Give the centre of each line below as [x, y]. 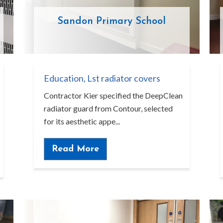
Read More [75, 149]
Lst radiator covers [123, 78]
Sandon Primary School [111, 22]
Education [63, 78]
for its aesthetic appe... [82, 121]
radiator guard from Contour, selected [108, 109]
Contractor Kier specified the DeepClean [113, 96]
